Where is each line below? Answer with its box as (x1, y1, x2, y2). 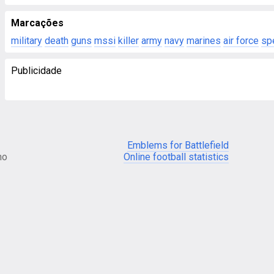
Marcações (11, 17, 64, 29)
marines (187, 35, 221, 46)
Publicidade (11, 65, 62, 76)
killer (118, 35, 139, 46)
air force (223, 35, 259, 46)
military (11, 35, 42, 46)
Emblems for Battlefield (127, 139, 229, 151)
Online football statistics (124, 151, 229, 163)
